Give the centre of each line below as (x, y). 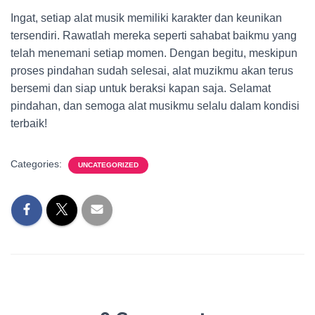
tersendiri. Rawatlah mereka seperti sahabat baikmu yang (154, 36)
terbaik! (29, 123)
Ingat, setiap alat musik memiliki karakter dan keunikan (146, 18)
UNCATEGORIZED (108, 165)
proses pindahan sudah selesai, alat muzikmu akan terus (152, 71)
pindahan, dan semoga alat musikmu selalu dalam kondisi (155, 106)
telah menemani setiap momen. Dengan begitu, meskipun (154, 53)
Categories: (38, 164)
